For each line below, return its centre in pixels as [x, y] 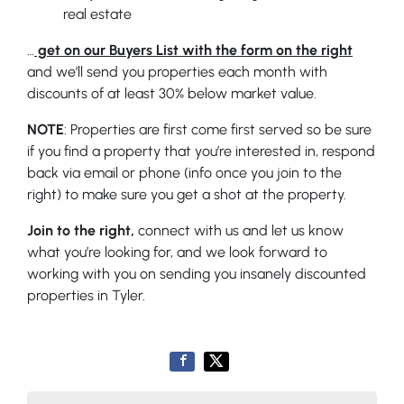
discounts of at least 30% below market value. [172, 93]
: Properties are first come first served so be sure [218, 129]
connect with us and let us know [239, 230]
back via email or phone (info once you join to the [184, 173]
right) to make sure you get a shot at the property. [187, 194]
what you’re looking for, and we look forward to [177, 252]
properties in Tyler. [86, 295]
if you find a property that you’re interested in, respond [201, 151]
